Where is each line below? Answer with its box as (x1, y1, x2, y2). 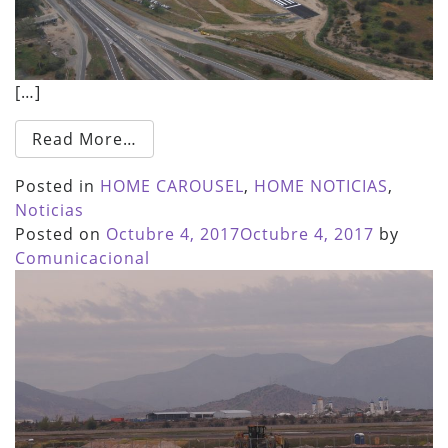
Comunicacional (15, 247, 150, 270)
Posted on (15, 223, 106, 246)
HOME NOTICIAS (254, 175, 388, 198)
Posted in (15, 175, 100, 198)
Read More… (32, 128, 137, 151)
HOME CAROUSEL (100, 175, 244, 198)
